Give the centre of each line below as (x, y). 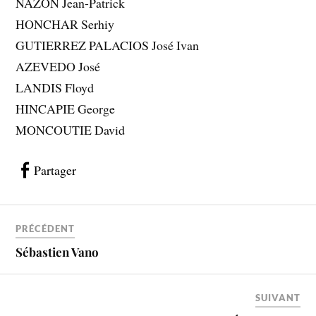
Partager (55, 170)
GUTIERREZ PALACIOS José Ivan (108, 45)
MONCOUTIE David (71, 130)
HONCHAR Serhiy (65, 24)
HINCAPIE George (66, 109)
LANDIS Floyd (55, 88)
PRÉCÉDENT (45, 228)
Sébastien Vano (57, 251)
